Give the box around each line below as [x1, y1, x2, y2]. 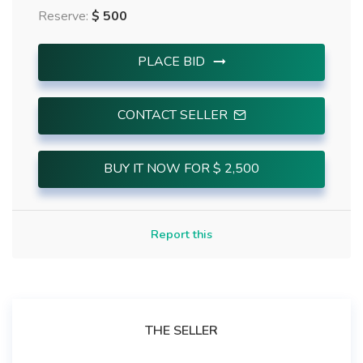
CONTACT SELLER [117, 105, 231, 124]
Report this [151, 225, 212, 242]
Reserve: [38, 6, 92, 25]
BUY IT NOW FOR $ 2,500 [104, 159, 259, 177]
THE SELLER [145, 321, 218, 340]
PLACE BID [138, 52, 208, 70]
